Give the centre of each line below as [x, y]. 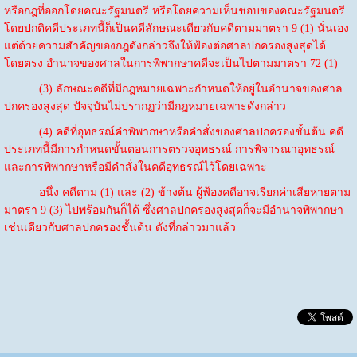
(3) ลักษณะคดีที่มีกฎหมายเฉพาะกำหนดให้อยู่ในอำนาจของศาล [173, 88]
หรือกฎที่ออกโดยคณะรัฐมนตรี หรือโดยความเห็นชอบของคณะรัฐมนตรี [174, 10]
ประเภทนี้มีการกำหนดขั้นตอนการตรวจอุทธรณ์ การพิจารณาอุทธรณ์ [169, 149]
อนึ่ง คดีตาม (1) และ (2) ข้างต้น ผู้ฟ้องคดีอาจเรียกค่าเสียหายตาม [177, 192]
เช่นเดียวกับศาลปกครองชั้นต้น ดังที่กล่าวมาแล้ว [120, 227]
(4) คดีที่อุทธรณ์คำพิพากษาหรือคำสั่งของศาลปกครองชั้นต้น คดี [173, 131]
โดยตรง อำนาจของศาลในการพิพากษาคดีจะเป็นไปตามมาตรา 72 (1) [171, 63]
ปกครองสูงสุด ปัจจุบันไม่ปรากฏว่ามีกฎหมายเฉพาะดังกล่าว [145, 106]
